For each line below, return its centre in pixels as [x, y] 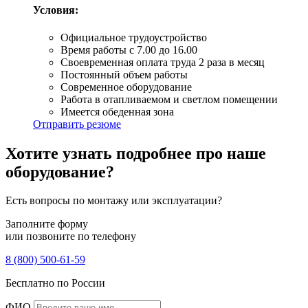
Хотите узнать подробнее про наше [136, 153]
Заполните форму [47, 224]
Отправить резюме [77, 124]
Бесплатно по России [55, 283]
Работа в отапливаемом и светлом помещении [169, 99]
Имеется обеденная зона [117, 111]
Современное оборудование [126, 87]
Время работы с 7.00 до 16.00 [129, 49]
